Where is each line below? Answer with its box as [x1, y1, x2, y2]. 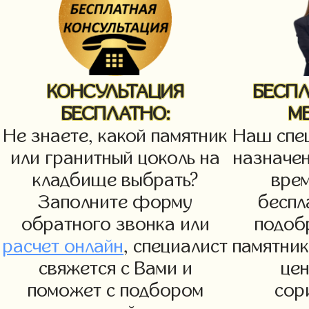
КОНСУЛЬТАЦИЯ [46, 82, 184, 103]
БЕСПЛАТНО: [61, 104, 170, 125]
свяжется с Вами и [38, 259, 192, 279]
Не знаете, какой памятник [3, 126, 228, 147]
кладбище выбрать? [32, 170, 199, 191]
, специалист [123, 237, 228, 257]
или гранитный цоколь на [10, 148, 221, 169]
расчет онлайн [3, 237, 124, 257]
